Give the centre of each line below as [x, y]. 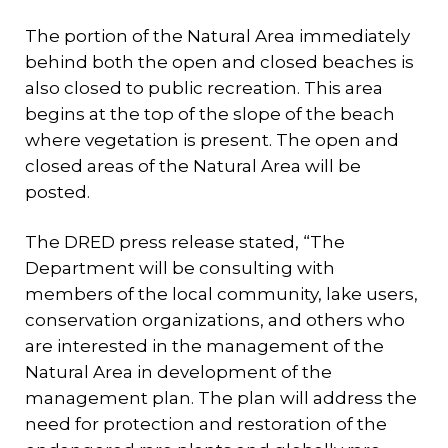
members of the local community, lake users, [221, 294]
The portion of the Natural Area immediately [217, 36]
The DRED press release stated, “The [185, 242]
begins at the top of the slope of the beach [210, 114]
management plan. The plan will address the [221, 398]
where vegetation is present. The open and [212, 140]
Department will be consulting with [180, 268]
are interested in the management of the [204, 346]
